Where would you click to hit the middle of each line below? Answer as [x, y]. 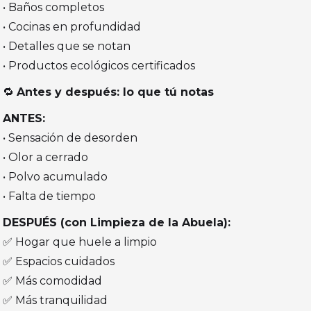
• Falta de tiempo [50, 196]
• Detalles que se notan [67, 47]
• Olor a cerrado [46, 158]
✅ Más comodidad [53, 281]
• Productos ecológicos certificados [99, 66]
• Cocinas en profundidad [72, 27]
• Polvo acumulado [56, 177]
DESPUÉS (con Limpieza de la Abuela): [117, 223]
